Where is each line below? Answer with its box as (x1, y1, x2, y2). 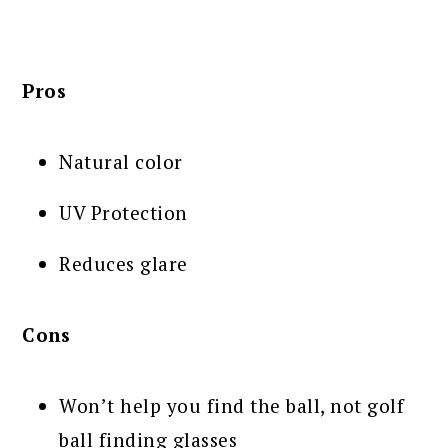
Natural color (59, 148, 183, 174)
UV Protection (59, 199, 188, 225)
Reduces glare (59, 250, 188, 276)
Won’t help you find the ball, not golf (59, 392, 405, 418)
